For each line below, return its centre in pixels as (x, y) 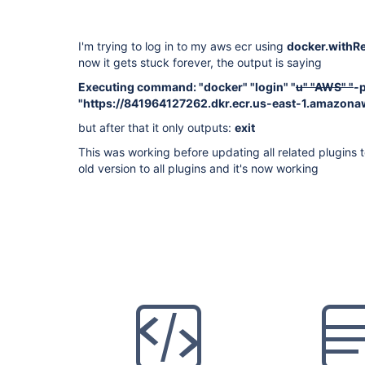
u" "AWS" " (325, 87)
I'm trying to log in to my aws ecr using (182, 46)
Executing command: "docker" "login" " (187, 87)
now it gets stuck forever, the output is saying (202, 62)
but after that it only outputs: (156, 128)
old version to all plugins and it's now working (200, 168)
